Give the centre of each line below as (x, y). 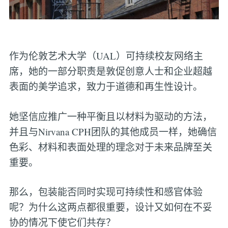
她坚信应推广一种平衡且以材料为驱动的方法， (110, 116)
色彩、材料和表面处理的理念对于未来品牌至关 (110, 147)
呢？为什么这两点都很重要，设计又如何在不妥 (110, 207)
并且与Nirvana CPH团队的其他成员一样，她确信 (113, 131)
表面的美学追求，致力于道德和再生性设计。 (106, 87)
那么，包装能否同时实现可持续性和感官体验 (106, 192)
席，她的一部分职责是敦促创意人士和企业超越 (110, 71)
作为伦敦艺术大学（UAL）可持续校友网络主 (106, 56)
